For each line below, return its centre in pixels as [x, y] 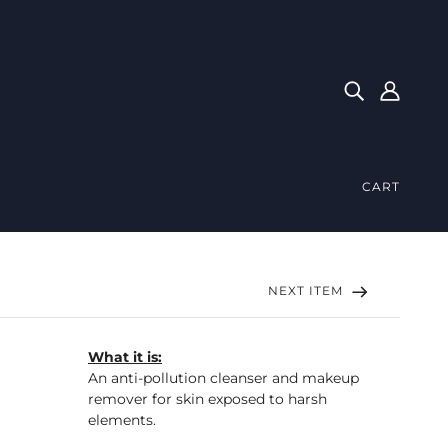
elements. [124, 419]
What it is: [125, 356]
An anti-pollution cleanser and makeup [223, 377]
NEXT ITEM [307, 290]
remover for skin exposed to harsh [207, 398]
